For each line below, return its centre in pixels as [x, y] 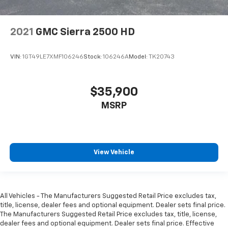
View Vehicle [114, 153]
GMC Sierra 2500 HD [85, 32]
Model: [139, 57]
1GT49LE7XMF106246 [53, 57]
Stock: [93, 57]
